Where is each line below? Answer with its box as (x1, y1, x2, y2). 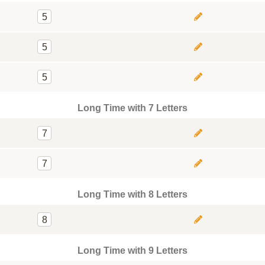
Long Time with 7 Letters (77, 103, 188, 113)
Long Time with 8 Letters (77, 189, 188, 199)
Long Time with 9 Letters (77, 245, 188, 256)
